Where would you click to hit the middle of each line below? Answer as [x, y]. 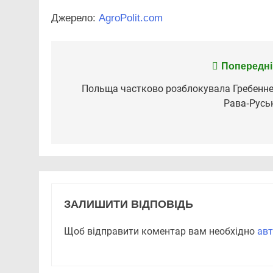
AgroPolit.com [131, 18]
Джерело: [75, 18]
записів [90, 91]
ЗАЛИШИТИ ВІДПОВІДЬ [129, 204]
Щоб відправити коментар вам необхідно [161, 232]
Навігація [97, 69]
